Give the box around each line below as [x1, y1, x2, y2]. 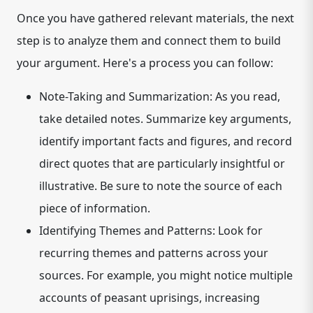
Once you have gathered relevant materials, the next [17, 10, 294, 26]
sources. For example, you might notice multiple [39, 268, 293, 283]
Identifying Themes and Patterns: [39, 223, 215, 238]
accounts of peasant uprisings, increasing [39, 290, 260, 305]
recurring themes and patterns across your [39, 245, 268, 261]
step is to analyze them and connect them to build [17, 33, 281, 48]
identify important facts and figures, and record [39, 133, 292, 149]
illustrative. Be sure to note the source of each [39, 178, 282, 194]
